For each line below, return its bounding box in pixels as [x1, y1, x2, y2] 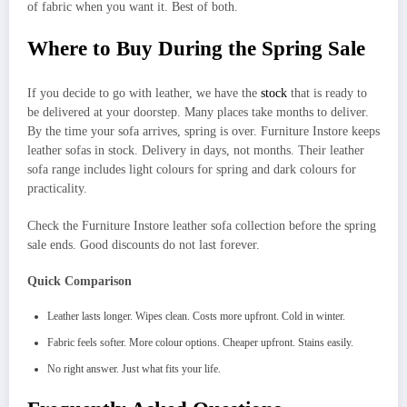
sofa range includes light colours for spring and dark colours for [27, 163, 356, 177]
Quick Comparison [27, 273, 135, 288]
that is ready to [287, 86, 367, 101]
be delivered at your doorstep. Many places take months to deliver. [27, 105, 369, 120]
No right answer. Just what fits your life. [47, 362, 221, 375]
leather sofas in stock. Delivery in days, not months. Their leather [27, 144, 364, 158]
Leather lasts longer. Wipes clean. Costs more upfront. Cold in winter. [47, 310, 345, 323]
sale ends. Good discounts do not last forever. [27, 237, 260, 252]
